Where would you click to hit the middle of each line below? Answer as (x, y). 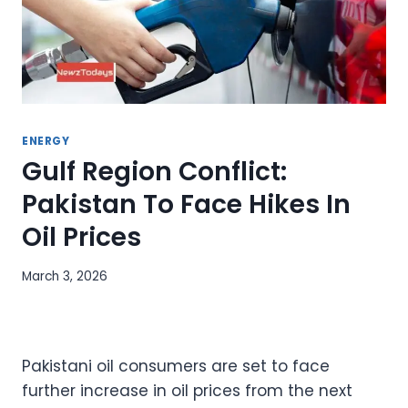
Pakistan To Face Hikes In (186, 205)
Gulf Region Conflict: (154, 172)
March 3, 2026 (65, 276)
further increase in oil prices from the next (187, 390)
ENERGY (46, 142)
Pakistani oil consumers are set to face (176, 366)
